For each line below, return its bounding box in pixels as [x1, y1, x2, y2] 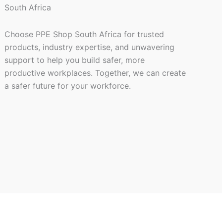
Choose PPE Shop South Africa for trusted [4, 29, 165, 40]
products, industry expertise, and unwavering [4, 42, 175, 53]
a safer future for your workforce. [4, 81, 131, 91]
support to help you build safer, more [4, 55, 145, 65]
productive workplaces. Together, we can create [4, 68, 186, 78]
